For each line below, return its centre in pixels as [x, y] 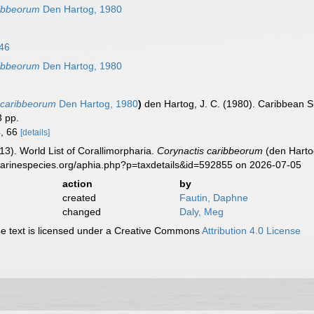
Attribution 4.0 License [252, 231]
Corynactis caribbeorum [210, 151]
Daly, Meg [201, 212]
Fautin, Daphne [213, 198]
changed [81, 212]
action [77, 184]
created [79, 198]
